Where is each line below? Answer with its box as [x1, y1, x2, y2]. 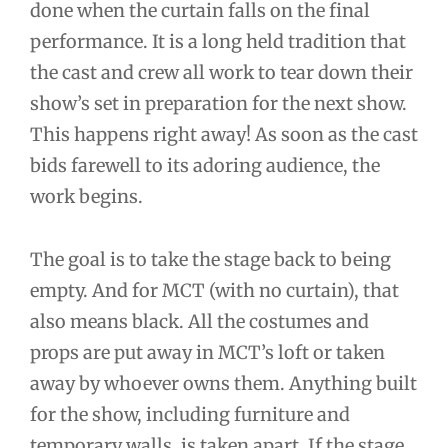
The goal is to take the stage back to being [30, 247, 391, 271]
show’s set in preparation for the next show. [30, 92, 407, 116]
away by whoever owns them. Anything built [30, 371, 417, 395]
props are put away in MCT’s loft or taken [30, 340, 385, 364]
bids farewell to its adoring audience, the [30, 154, 380, 178]
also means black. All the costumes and [30, 309, 369, 333]
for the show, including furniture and [30, 402, 350, 426]
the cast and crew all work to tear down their [30, 61, 413, 85]
